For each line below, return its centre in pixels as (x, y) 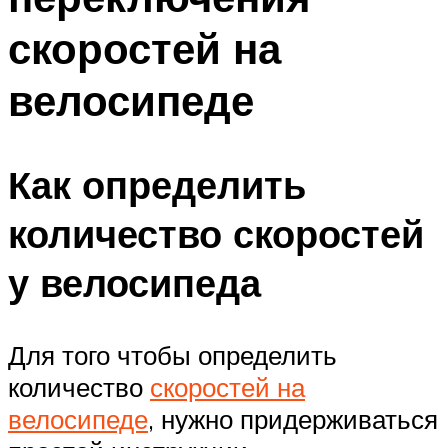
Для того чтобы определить (172, 355)
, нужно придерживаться (293, 419)
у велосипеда (134, 283)
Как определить (157, 185)
